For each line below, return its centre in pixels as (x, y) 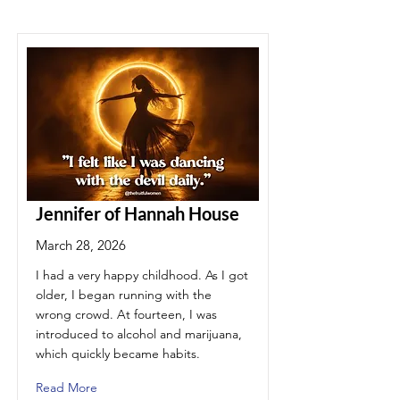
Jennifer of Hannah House (137, 213)
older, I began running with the (124, 295)
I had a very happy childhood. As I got (142, 275)
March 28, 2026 (81, 245)
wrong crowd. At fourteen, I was (126, 314)
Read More (67, 387)
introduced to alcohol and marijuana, (139, 334)
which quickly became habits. (118, 354)
